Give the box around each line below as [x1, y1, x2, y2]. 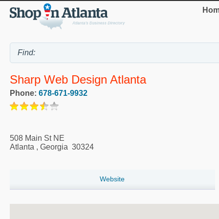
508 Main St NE [10, 133, 65, 142]
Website [100, 175, 125, 183]
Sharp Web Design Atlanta [10, 73, 146, 87]
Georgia [40, 142, 68, 151]
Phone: [10, 88, 39, 97]
